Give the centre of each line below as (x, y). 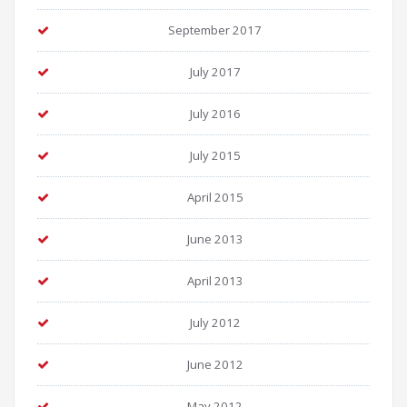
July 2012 (215, 323)
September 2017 (215, 30)
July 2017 (215, 72)
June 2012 (215, 365)
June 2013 (215, 239)
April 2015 (215, 198)
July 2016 (215, 114)
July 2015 (215, 156)
